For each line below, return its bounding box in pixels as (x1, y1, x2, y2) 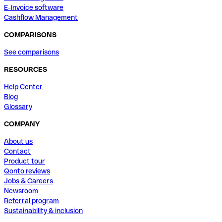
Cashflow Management (4, 13, 78, 21)
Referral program (4, 196, 59, 205)
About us (4, 137, 33, 145)
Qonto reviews (4, 166, 50, 175)
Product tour (4, 157, 45, 165)
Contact (4, 147, 31, 155)
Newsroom (4, 186, 38, 195)
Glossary (4, 102, 32, 111)
